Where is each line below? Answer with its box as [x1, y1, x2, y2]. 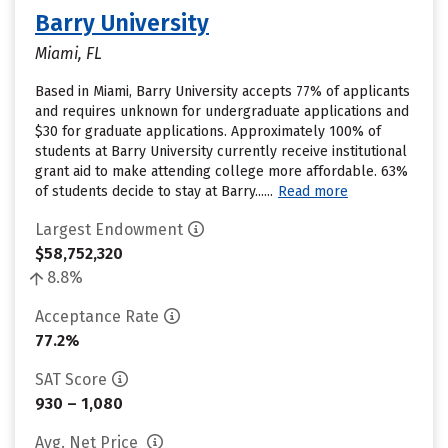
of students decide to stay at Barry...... [35, 183, 273, 200]
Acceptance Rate [35, 307, 159, 326]
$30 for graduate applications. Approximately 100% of [35, 123, 381, 140]
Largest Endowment [35, 220, 183, 239]
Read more [278, 183, 348, 200]
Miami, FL [35, 44, 102, 63]
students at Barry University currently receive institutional [35, 143, 407, 160]
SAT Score [35, 370, 107, 389]
